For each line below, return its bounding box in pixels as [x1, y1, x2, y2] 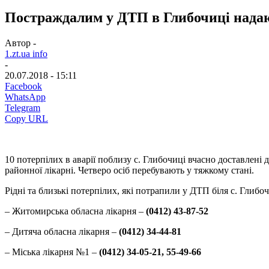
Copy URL [5, 113, 48, 124]
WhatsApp [5, 91, 46, 102]
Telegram [5, 102, 40, 113]
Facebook [5, 80, 42, 91]
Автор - [5, 37, 36, 48]
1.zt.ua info [5, 48, 47, 59]
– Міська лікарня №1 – [5, 246, 99, 257]
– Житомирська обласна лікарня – [5, 205, 146, 216]
